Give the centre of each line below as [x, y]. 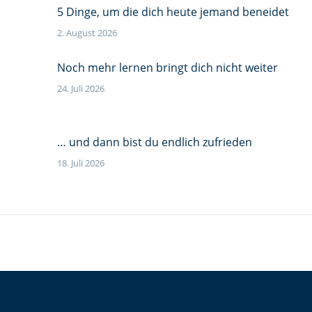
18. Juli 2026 [80, 163]
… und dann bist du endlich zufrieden [154, 142]
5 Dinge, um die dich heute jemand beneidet [173, 12]
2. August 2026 [87, 33]
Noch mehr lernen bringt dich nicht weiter [167, 68]
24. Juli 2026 [80, 88]
